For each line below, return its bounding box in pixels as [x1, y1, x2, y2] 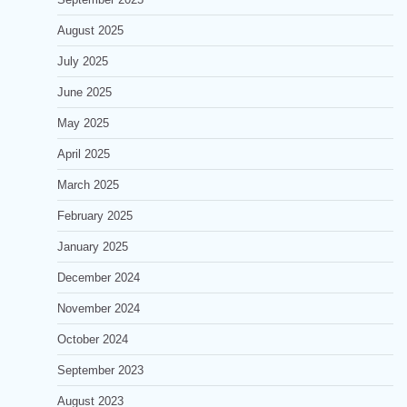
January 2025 [57, 240, 128, 253]
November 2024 [57, 302, 140, 315]
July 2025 [57, 55, 108, 68]
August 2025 [57, 24, 124, 37]
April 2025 [57, 147, 110, 161]
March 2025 [57, 178, 119, 192]
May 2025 [57, 116, 109, 130]
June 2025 [57, 85, 112, 99]
